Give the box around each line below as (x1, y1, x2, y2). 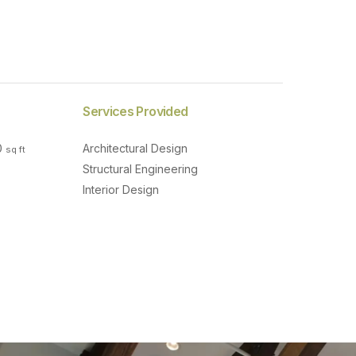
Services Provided (83, 103, 188, 119)
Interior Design (83, 182, 160, 196)
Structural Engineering (83, 161, 199, 176)
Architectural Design (83, 141, 188, 155)
